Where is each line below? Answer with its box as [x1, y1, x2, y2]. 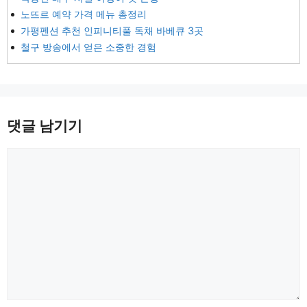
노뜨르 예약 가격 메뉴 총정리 [21, 8, 147, 20]
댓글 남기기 [7, 117, 82, 134]
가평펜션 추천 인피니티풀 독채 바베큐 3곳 [21, 25, 204, 36]
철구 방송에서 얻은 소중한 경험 [21, 41, 156, 53]
